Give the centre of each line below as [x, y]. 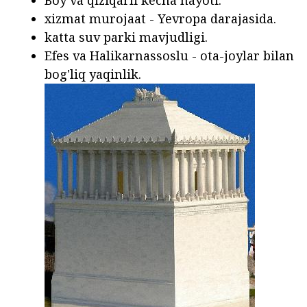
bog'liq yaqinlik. [93, 74]
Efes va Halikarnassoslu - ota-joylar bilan [169, 55]
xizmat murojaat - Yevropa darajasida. [160, 18]
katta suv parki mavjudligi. [126, 37]
